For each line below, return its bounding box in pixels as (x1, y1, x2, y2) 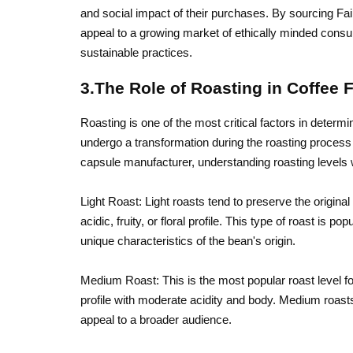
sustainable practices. (80, 46, 192, 59)
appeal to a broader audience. (80, 313, 232, 326)
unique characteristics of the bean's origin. (80, 234, 295, 247)
